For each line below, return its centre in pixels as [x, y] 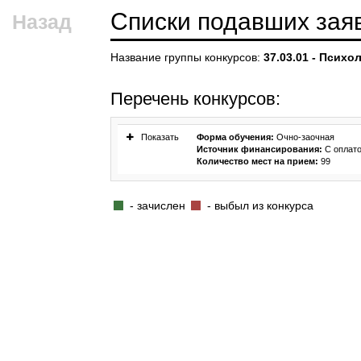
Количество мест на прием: [257, 161]
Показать [159, 137]
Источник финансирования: [261, 149]
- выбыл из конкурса [259, 205]
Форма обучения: [235, 137]
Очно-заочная [304, 137]
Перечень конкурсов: [195, 99]
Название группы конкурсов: [187, 57]
